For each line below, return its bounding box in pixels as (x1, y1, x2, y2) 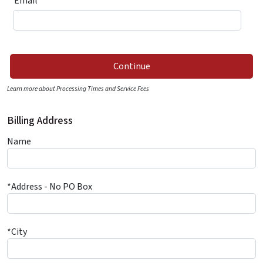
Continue (113, 60, 150, 73)
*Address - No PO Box (7, 180, 92, 193)
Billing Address (7, 113, 73, 128)
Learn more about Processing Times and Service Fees (7, 85, 149, 93)
